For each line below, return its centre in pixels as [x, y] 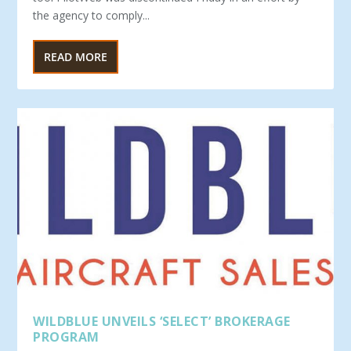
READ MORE [76, 57]
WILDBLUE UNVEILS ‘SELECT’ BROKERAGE [162, 322]
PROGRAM [66, 337]
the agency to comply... [92, 16]
